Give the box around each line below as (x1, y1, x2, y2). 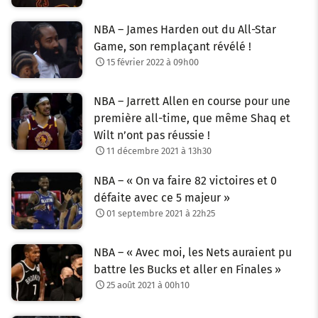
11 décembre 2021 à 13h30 (106, 146, 212, 157)
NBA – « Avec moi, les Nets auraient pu (94, 245, 292, 259)
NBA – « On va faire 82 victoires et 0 (94, 173, 277, 187)
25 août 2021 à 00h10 (106, 279, 190, 290)
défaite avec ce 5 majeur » (94, 190, 230, 204)
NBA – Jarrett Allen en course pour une (94, 94, 290, 109)
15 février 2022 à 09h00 (106, 57, 199, 68)
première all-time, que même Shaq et (94, 111, 290, 126)
